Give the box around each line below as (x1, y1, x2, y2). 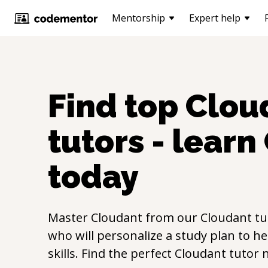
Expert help (189, 11, 240, 25)
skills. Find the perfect (48, 245, 175, 261)
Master (48, 209, 91, 226)
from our (142, 209, 200, 226)
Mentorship (112, 11, 165, 25)
